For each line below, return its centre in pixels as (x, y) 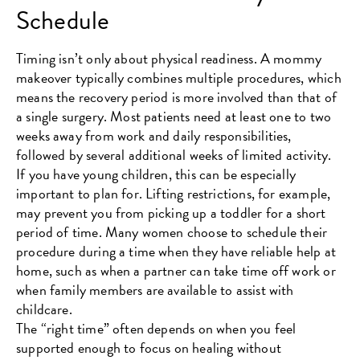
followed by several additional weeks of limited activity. (174, 154)
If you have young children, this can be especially (156, 174)
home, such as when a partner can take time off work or (176, 270)
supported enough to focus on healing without (149, 347)
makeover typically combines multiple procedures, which (179, 77)
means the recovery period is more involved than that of (176, 96)
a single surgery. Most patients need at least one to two (174, 116)
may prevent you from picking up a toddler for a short (171, 212)
